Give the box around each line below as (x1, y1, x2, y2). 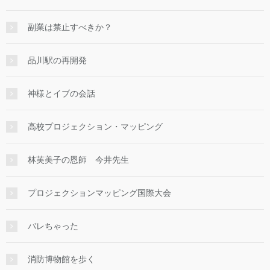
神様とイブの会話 (28, 89, 95, 99)
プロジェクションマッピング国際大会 (28, 188, 171, 198)
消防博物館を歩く (28, 254, 95, 265)
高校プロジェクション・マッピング (28, 122, 163, 132)
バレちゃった (28, 221, 78, 231)
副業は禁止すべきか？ (28, 22, 112, 33)
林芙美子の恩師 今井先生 (28, 155, 129, 165)
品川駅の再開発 (28, 55, 87, 66)
